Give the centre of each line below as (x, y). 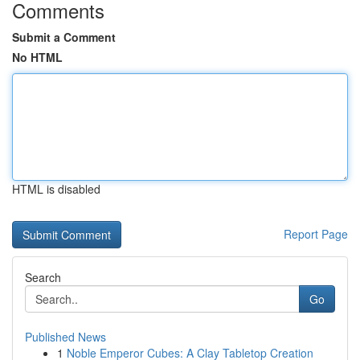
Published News (65, 337)
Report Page (316, 234)
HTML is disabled (56, 189)
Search (43, 277)
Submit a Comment (64, 37)
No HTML (37, 57)
